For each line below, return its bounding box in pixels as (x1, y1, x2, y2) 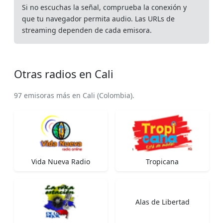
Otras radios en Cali (14, 66, 113, 81)
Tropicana (146, 156, 179, 166)
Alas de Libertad (135, 197, 190, 207)
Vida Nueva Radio (31, 156, 90, 166)
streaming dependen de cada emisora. (22, 25, 152, 35)
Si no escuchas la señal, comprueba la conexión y (22, 2, 187, 12)
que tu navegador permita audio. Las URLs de (22, 13, 175, 23)
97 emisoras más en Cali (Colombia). (14, 90, 134, 100)
